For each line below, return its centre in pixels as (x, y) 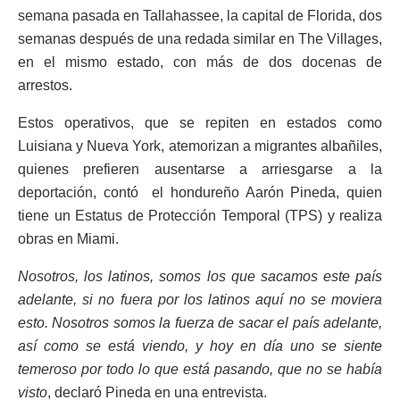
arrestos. (45, 85)
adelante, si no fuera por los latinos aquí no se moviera (200, 299)
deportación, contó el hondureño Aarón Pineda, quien (200, 192)
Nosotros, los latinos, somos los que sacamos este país (200, 276)
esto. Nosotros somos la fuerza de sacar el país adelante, (200, 322)
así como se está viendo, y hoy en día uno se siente (200, 346)
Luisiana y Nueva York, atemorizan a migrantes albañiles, (200, 146)
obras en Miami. (68, 238)
